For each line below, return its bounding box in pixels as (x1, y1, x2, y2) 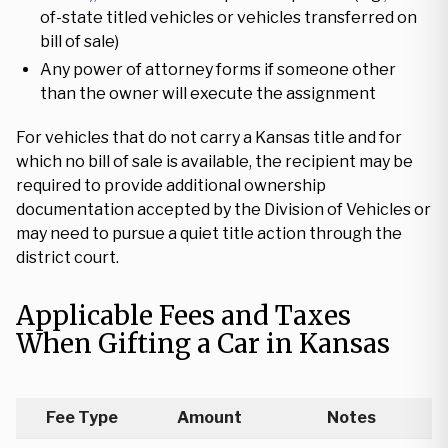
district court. (16, 248, 119, 267)
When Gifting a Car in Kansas (16, 327, 390, 360)
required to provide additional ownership (16, 176, 326, 195)
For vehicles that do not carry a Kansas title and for (16, 128, 402, 147)
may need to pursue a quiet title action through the (16, 224, 402, 243)
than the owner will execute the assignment (40, 84, 376, 103)
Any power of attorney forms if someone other (40, 60, 396, 79)
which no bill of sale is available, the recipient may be (16, 152, 413, 171)
